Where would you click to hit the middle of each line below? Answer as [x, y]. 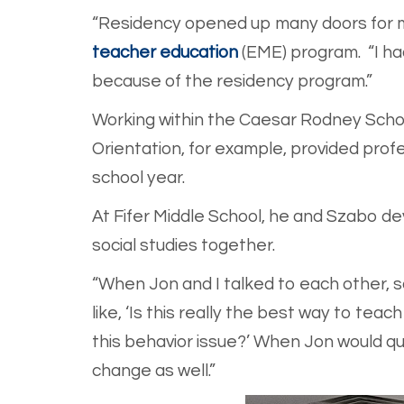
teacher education [165, 53]
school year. [138, 178]
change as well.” [154, 371]
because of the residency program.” [232, 82]
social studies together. [184, 246]
